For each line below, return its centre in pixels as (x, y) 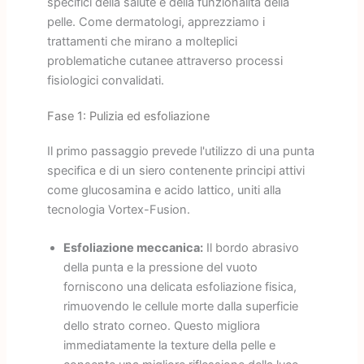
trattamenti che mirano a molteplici (142, 41)
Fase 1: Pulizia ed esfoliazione (128, 117)
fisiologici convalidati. (105, 80)
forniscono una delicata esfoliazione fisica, (180, 287)
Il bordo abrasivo (251, 248)
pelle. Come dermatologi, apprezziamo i (156, 22)
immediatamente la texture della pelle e (169, 346)
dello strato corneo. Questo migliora (161, 326)
